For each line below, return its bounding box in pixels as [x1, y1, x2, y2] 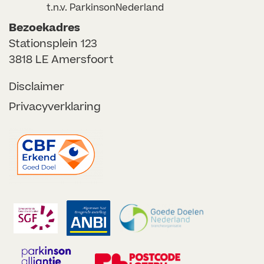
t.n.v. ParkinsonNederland [47, 1, 164, 15]
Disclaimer [9, 79, 64, 94]
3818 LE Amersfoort [9, 52, 114, 67]
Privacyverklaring [9, 100, 101, 115]
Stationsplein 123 [9, 36, 97, 51]
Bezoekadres [9, 20, 80, 35]
